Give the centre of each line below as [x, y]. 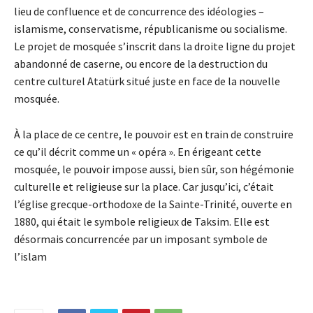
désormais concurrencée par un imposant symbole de [141, 239]
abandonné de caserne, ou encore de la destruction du [141, 64]
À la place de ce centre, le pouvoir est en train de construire [154, 134]
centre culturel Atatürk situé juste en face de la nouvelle [147, 81]
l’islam [30, 257]
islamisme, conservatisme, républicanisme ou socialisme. [151, 29]
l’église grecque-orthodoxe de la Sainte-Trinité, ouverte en [153, 204]
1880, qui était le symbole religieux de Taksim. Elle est [142, 222]
